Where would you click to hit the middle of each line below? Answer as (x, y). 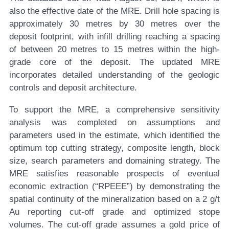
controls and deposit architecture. (73, 88)
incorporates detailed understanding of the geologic (114, 75)
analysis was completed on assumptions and (114, 123)
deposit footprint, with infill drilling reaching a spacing (114, 37)
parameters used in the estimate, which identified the (114, 135)
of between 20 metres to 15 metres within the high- (114, 50)
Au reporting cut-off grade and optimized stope (114, 212)
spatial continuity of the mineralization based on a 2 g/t (114, 199)
